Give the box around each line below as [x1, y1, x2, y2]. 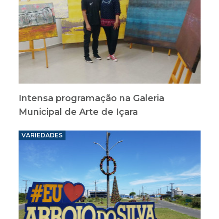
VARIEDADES [21, 131, 63, 139]
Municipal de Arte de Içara [18, 107, 138, 117]
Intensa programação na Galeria [18, 93, 164, 104]
